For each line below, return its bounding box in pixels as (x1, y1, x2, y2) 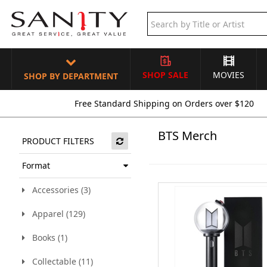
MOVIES (213, 69, 244, 80)
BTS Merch (158, 128, 218, 144)
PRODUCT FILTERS (22, 135, 94, 147)
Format (22, 160, 50, 171)
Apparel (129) (25, 208, 85, 219)
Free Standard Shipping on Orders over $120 (74, 98, 254, 109)
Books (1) (25, 232, 67, 243)
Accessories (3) (25, 184, 91, 195)
